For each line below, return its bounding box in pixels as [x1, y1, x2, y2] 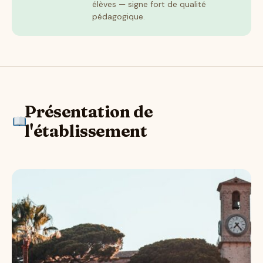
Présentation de [25, 102, 153, 122]
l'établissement [25, 121, 147, 141]
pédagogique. [92, 11, 145, 22]
